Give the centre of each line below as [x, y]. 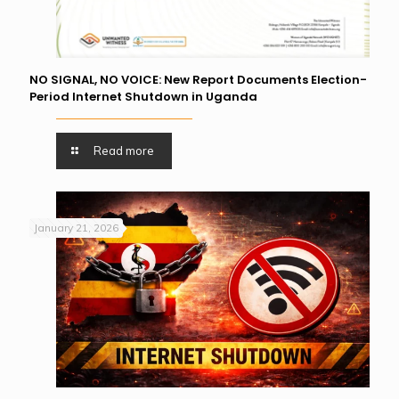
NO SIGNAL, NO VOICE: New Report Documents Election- [198, 80]
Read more [124, 151]
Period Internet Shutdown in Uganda [143, 97]
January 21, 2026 [76, 228]
